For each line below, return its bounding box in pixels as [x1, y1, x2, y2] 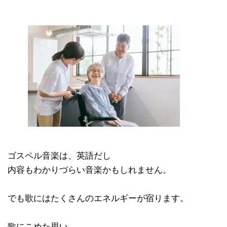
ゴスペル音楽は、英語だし [8, 150, 111, 161]
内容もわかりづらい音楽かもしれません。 [8, 165, 171, 175]
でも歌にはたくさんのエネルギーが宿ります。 [8, 193, 188, 203]
